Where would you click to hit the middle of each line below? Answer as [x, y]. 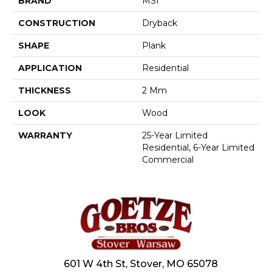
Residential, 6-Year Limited [198, 147]
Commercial [168, 159]
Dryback [160, 23]
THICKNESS [45, 90]
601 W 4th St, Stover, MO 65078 [141, 263]
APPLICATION [50, 68]
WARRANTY [45, 135]
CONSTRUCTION [57, 23]
